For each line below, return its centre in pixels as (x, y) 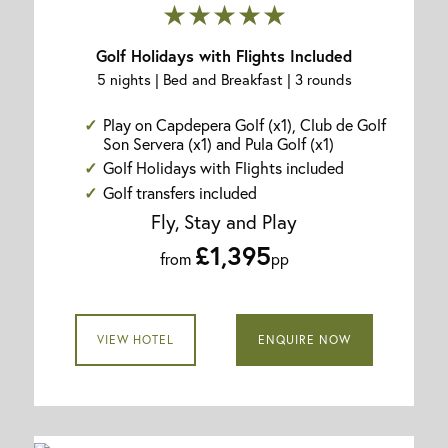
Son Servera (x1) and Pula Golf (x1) (219, 143)
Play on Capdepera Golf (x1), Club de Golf (245, 124)
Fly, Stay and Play (224, 221)
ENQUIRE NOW (305, 339)
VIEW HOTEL (135, 339)
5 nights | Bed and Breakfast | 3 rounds (224, 78)
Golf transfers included (180, 193)
